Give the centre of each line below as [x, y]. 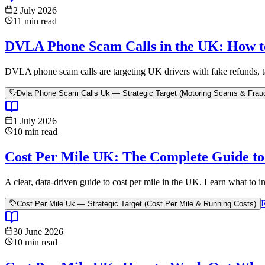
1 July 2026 [35, 121]
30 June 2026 [38, 231]
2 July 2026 [35, 11]
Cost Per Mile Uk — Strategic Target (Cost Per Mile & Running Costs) [136, 203]
